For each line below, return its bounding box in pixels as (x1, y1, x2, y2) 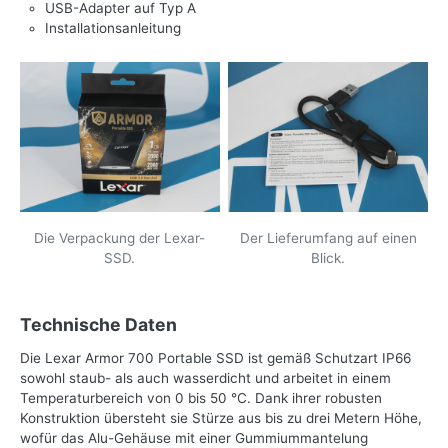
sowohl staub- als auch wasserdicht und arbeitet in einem (20, 370, 391, 387)
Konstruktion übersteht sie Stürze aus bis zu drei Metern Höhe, (20, 410, 422, 427)
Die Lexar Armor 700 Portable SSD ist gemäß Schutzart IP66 (20, 350, 411, 367)
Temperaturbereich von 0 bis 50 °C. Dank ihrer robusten (20, 390, 382, 407)
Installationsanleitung (45, 20, 181, 37)
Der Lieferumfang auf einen (239, 230, 417, 247)
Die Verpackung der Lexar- (34, 230, 206, 247)
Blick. (311, 250, 346, 267)
